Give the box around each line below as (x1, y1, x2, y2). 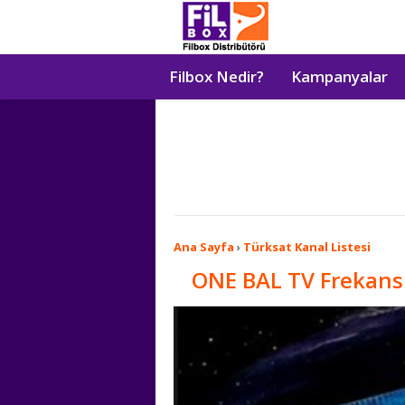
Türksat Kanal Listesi (243, 239, 371, 255)
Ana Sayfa (174, 239, 234, 255)
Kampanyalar (291, 66, 388, 87)
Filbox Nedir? (169, 66, 264, 87)
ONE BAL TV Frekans (192, 265, 403, 295)
